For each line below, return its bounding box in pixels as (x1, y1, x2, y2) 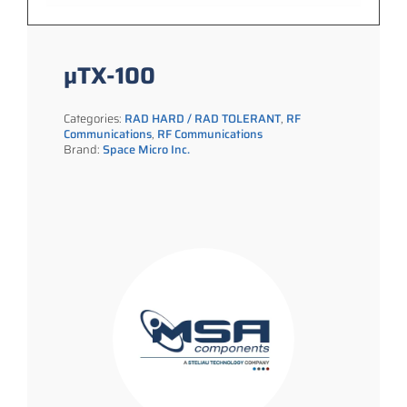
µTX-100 (64, 56, 155, 94)
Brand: (64, 139, 103, 159)
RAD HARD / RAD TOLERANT (124, 108, 281, 128)
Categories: (64, 108, 124, 128)
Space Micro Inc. (103, 139, 190, 159)
